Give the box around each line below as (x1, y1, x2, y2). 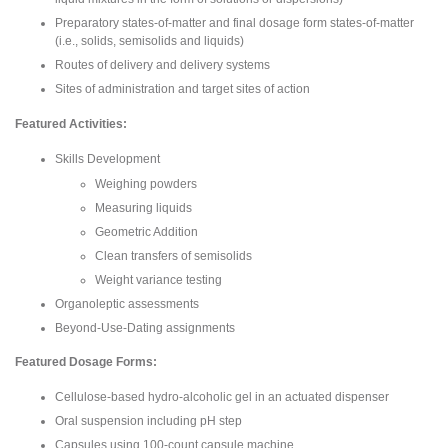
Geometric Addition (95, 224, 198, 239)
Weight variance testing (95, 272, 222, 287)
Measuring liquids (95, 200, 192, 215)
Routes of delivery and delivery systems (55, 57, 270, 72)
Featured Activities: (15, 116, 127, 131)
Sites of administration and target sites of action (55, 81, 310, 96)
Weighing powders (95, 176, 197, 191)
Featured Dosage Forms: (15, 355, 157, 370)
